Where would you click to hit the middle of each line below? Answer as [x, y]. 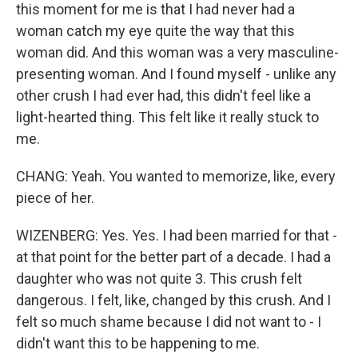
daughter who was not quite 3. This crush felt [159, 278]
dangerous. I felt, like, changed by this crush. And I [173, 300]
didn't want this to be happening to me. [138, 343]
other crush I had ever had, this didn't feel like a [163, 95]
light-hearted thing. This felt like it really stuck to [167, 117]
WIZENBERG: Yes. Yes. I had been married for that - [177, 235]
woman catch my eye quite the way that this [155, 31]
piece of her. [55, 198]
